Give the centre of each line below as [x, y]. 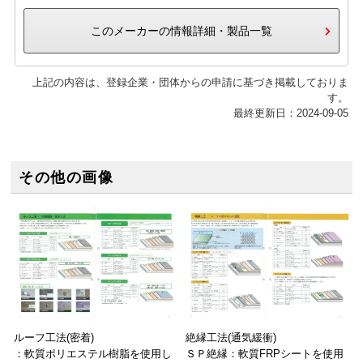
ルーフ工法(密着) [53, 337]
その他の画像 [66, 177]
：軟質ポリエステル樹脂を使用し [92, 353]
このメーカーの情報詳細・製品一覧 [181, 30]
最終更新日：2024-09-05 [290, 113]
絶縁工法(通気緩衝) [231, 337]
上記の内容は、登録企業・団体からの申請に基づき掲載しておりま [190, 82]
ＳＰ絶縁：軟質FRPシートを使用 [265, 353]
